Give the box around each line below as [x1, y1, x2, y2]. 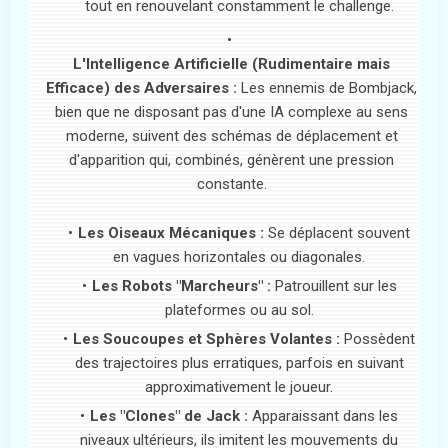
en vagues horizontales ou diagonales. [113, 247, 365, 266]
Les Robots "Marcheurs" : [91, 276, 271, 295]
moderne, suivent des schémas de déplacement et [65, 126, 398, 145]
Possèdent [340, 329, 415, 348]
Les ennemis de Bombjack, [237, 78, 417, 97]
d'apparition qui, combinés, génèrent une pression [69, 150, 394, 169]
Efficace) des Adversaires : [46, 78, 237, 97]
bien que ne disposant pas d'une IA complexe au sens [55, 102, 408, 121]
